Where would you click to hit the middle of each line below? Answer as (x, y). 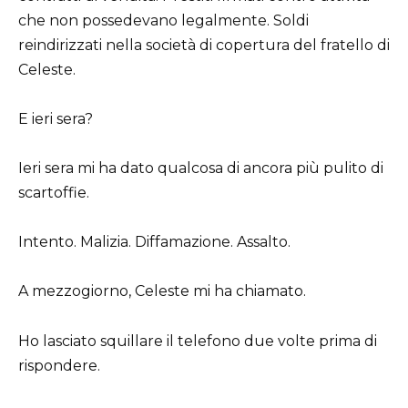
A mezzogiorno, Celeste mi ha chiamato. (162, 291)
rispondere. (59, 365)
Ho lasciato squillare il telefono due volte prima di (198, 341)
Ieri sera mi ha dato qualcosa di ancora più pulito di (201, 168)
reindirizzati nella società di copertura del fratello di (204, 45)
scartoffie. (54, 193)
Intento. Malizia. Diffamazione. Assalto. (154, 242)
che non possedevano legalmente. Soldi (163, 20)
